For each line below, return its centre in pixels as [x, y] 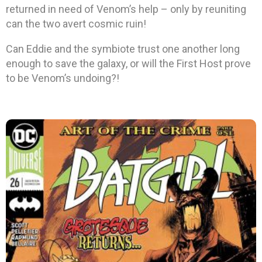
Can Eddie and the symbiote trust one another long [123, 49]
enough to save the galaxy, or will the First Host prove [128, 64]
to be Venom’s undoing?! [63, 78]
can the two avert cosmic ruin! [76, 24]
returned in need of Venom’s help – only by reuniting [126, 9]
